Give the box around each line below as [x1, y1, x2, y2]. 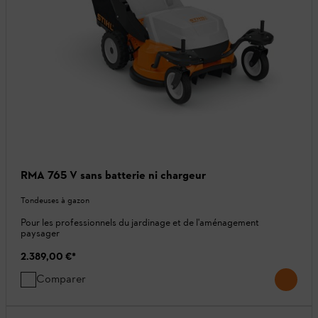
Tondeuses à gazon [21, 195, 89, 206]
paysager [21, 227, 60, 240]
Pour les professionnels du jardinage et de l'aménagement [21, 216, 259, 229]
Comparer [36, 272, 86, 286]
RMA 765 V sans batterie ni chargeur [21, 168, 206, 182]
